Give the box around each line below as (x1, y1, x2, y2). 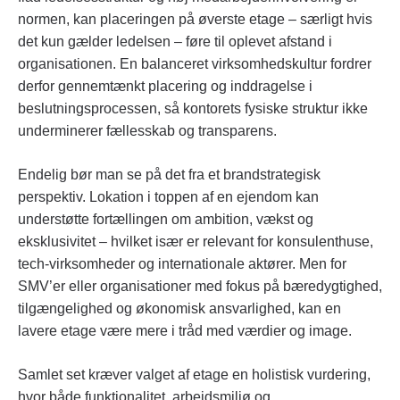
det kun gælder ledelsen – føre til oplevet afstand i (18, 34, 332, 50)
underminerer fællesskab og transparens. (18, 123, 277, 139)
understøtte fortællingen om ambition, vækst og (18, 212, 313, 228)
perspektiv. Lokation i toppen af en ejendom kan (18, 189, 319, 205)
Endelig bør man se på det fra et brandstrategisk (18, 167, 321, 183)
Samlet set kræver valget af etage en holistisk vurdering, (18, 367, 371, 383)
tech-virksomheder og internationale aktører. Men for (18, 256, 346, 272)
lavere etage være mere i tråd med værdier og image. (18, 323, 352, 339)
